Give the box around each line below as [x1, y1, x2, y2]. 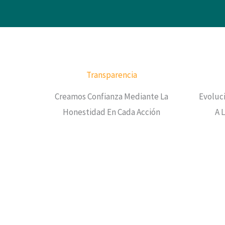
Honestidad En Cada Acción [63, 106, 160, 118]
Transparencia [86, 69, 137, 81]
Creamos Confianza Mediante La [55, 91, 168, 102]
